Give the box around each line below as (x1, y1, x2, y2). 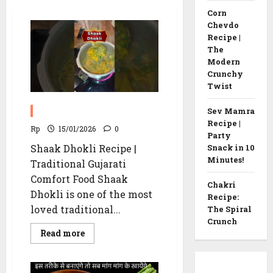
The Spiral (207, 204, 252, 214)
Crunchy (207, 68, 243, 79)
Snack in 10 (207, 142, 255, 152)
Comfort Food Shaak (30, 172, 128, 186)
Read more (40, 227, 85, 239)
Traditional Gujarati (30, 157, 126, 171)
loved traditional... (30, 203, 121, 216)
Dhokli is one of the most (30, 188, 152, 201)
